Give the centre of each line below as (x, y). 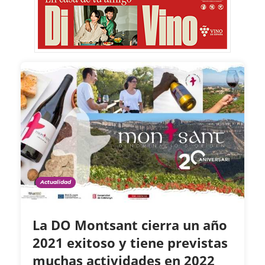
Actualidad (56, 182)
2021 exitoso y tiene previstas (130, 243)
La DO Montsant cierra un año (130, 225)
